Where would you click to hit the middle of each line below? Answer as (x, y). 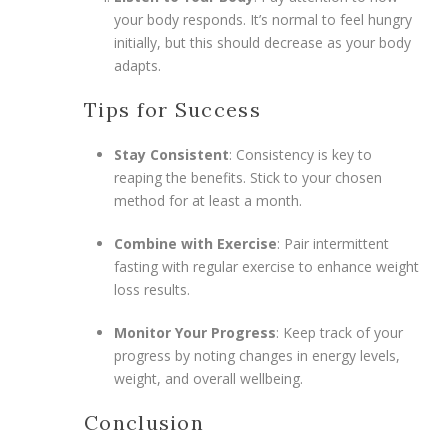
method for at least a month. (208, 200)
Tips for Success (172, 109)
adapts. (137, 65)
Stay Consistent (171, 154)
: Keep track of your (339, 332)
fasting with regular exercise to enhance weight (266, 266)
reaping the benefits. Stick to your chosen (248, 177)
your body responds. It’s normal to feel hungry (263, 19)
